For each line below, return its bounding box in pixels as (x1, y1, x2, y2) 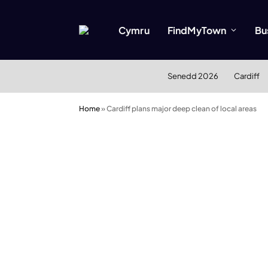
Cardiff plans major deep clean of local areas (106, 104, 257, 113)
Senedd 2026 (167, 71, 218, 81)
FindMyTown (167, 23, 227, 36)
